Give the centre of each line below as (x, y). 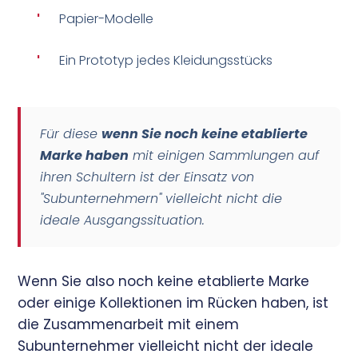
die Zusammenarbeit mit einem (129, 324)
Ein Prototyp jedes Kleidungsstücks (166, 60)
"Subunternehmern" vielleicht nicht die (161, 198)
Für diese (71, 133)
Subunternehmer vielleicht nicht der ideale (166, 346)
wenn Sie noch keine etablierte (205, 133)
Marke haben (85, 155)
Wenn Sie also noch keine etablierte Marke (164, 281)
